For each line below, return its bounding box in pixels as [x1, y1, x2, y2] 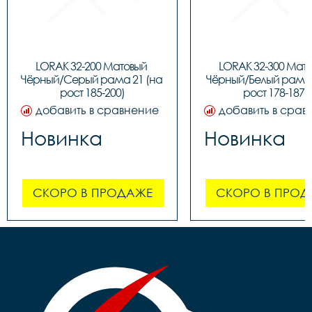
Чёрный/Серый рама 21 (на [21, 72, 162, 87]
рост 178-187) [243, 86, 308, 100]
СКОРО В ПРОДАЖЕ [33, 185, 153, 201]
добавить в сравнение [36, 103, 159, 118]
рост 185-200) [60, 86, 125, 100]
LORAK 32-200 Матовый [36, 59, 147, 74]
